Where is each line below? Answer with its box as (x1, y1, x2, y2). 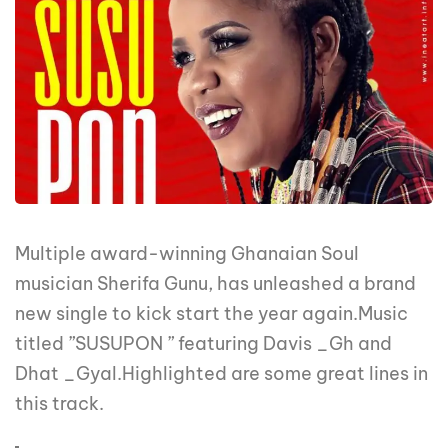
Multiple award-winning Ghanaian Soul (15, 242, 359, 266)
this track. (15, 392, 104, 416)
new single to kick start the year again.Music (15, 302, 408, 326)
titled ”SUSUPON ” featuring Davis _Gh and (15, 332, 392, 356)
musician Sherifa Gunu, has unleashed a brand (15, 272, 416, 296)
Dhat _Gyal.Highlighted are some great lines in (15, 362, 428, 386)
